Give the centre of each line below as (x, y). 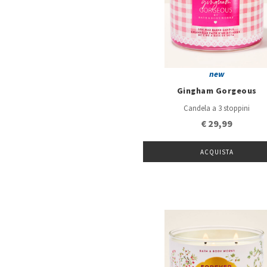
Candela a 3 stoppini (217, 109)
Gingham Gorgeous (217, 91)
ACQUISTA (217, 153)
